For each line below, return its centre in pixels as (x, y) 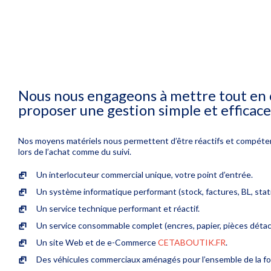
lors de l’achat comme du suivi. (75, 151)
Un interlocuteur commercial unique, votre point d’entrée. (145, 174)
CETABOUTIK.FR (192, 242)
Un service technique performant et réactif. (118, 208)
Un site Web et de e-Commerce (97, 242)
